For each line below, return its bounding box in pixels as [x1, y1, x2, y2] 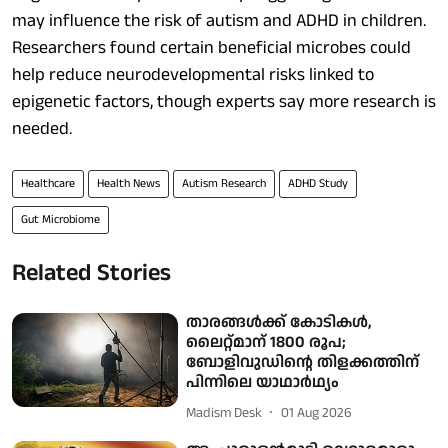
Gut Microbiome [21, 211, 100, 229]
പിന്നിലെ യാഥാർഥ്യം [186, 371, 340, 395]
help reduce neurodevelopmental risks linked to [12, 62, 374, 88]
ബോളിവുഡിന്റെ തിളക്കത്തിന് [186, 351, 420, 375]
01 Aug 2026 [281, 402, 353, 423]
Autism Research [182, 175, 266, 193]
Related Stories [12, 256, 171, 291]
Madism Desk [186, 402, 263, 423]
